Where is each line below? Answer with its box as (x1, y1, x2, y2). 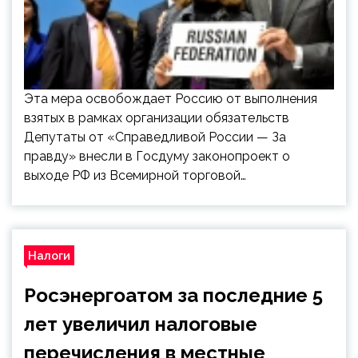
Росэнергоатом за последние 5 (24, 284, 323, 307)
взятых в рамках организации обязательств (24, 110, 289, 125)
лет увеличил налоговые (24, 312, 257, 336)
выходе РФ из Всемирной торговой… (24, 168, 246, 183)
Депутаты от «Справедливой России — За (24, 129, 286, 145)
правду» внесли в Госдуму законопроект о (24, 149, 290, 164)
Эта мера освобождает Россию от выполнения (24, 91, 317, 106)
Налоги (28, 249, 70, 262)
